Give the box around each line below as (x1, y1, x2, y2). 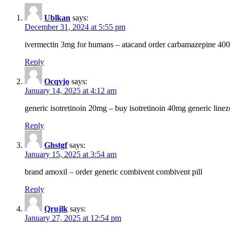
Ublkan (44, 13, 70, 23)
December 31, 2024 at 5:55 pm (25, 23, 125, 32)
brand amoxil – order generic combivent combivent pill (25, 167, 202, 177)
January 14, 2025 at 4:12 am (25, 86, 117, 95)
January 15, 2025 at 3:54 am (25, 150, 117, 159)
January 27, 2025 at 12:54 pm (25, 214, 121, 223)
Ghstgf (44, 141, 67, 150)
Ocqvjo (44, 77, 69, 86)
